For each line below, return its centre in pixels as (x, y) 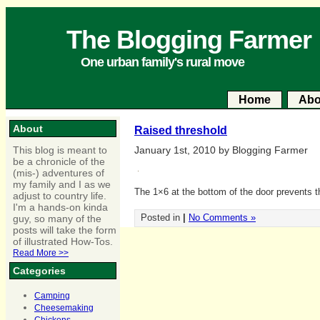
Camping (52, 296)
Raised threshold (181, 130)
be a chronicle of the (59, 161)
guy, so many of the (57, 219)
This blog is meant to (60, 150)
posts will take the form (65, 230)
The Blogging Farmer (189, 40)
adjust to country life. (60, 196)
